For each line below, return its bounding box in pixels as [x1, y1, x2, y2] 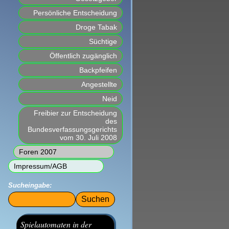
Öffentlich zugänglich [50, 52, 117, 60]
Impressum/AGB [14, 162, 67, 171]
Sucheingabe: [8, 181, 52, 190]
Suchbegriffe [75, 191, 121, 200]
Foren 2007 [19, 148, 57, 156]
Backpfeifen [79, 66, 117, 75]
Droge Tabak [76, 23, 117, 32]
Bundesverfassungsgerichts [28, 125, 117, 134]
